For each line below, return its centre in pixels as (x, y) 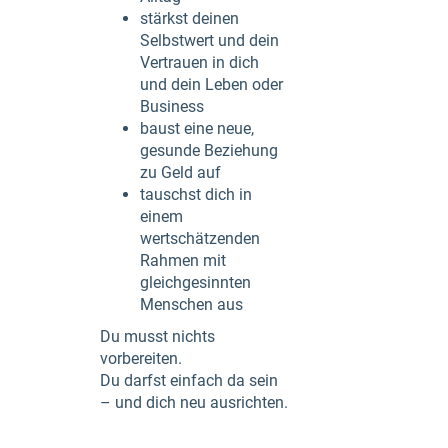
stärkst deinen (189, 18)
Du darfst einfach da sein (189, 380)
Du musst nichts (157, 336)
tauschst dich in (196, 194)
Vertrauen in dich (199, 62)
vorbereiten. (141, 358)
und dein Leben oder (211, 84)
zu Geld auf (180, 172)
